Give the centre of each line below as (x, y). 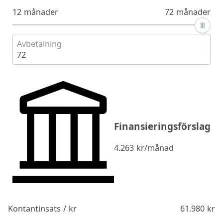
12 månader (35, 12)
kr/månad (154, 148)
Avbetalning (39, 44)
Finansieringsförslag (163, 127)
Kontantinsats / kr (43, 209)
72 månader (188, 12)
